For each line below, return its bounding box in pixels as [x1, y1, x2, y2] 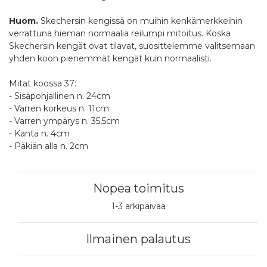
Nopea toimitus [92, 181, 184, 196]
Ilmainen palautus [86, 232, 191, 247]
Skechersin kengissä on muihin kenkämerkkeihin [38, 15, 243, 27]
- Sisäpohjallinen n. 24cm [9, 91, 110, 102]
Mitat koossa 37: [9, 78, 76, 89]
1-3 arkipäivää [111, 201, 166, 212]
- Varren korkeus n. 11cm [9, 103, 109, 114]
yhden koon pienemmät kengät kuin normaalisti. [9, 53, 212, 64]
